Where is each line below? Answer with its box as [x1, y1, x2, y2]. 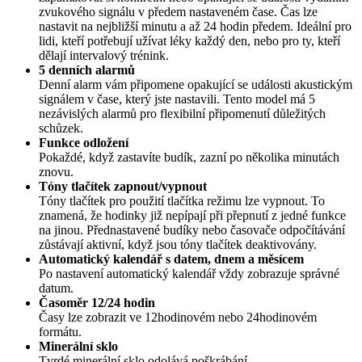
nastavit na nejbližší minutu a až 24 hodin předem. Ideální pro [39, 19, 351, 33]
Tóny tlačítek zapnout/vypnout [39, 179, 207, 193]
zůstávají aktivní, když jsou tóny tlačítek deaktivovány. [39, 237, 317, 251]
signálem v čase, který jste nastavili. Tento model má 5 [39, 91, 315, 106]
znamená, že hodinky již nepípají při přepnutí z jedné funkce [39, 208, 346, 222]
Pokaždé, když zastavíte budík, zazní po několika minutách [39, 149, 339, 164]
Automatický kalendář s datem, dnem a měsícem [39, 251, 304, 266]
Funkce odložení [39, 135, 128, 149]
